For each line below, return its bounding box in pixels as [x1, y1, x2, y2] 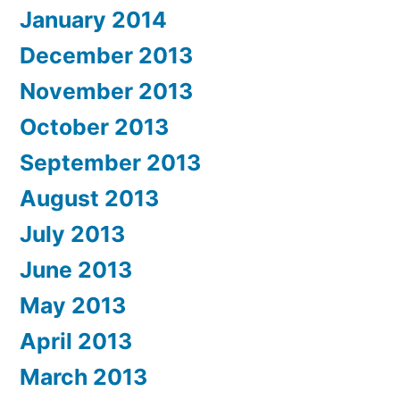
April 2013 [20, 328, 132, 355]
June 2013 [20, 256, 132, 284]
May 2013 [20, 292, 126, 320]
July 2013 [20, 221, 125, 248]
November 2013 [20, 78, 193, 105]
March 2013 [20, 363, 147, 391]
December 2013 [20, 42, 193, 70]
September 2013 [20, 149, 201, 177]
